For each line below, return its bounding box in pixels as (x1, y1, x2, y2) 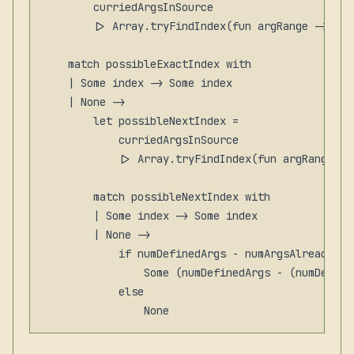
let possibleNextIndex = (43, 113, 239, 128)
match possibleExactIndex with (43, 56, 251, 71)
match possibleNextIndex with (43, 189, 270, 204)
